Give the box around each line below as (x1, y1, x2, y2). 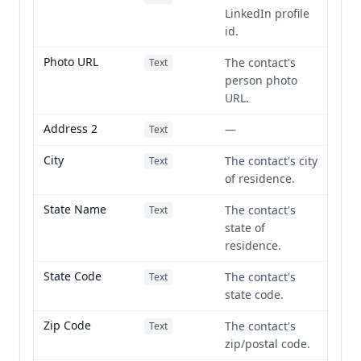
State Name (44, 201, 106, 217)
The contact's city (225, 153, 317, 168)
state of (225, 220, 265, 235)
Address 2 (44, 121, 98, 136)
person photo (225, 73, 297, 88)
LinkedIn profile (225, 6, 309, 21)
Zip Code (44, 317, 91, 333)
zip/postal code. (225, 336, 310, 351)
